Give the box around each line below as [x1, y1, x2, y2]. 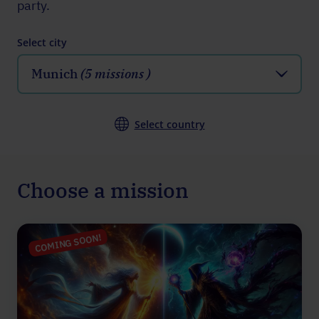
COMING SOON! [33, 231, 103, 255]
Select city [17, 35, 67, 49]
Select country [134, 117, 205, 131]
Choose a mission [17, 176, 189, 204]
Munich [31, 65, 80, 82]
